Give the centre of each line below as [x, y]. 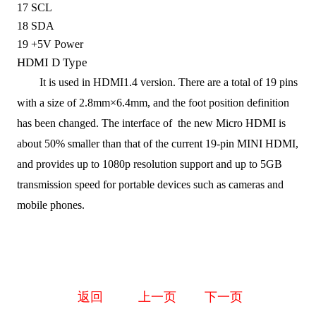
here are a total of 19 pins [241, 82]
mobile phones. [50, 205]
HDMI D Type [52, 62]
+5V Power [57, 44]
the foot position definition [229, 102]
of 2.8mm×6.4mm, [108, 102]
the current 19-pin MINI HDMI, [226, 143]
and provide [43, 164]
